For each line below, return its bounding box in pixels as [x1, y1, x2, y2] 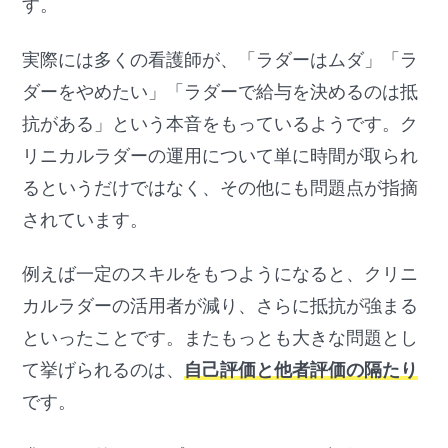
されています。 [22, 209, 149, 230]
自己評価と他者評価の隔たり [184, 360, 419, 381]
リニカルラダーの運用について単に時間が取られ [22, 145, 419, 166]
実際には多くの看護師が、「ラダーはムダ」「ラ [22, 49, 419, 70]
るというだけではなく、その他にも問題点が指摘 [22, 177, 419, 198]
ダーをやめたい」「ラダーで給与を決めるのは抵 [22, 81, 419, 102]
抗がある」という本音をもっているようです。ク [22, 113, 419, 134]
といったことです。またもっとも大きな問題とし [22, 328, 419, 349]
